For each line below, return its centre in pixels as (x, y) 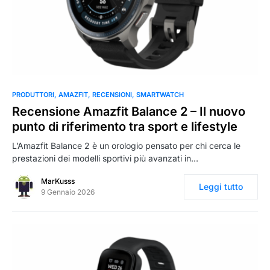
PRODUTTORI (33, 94)
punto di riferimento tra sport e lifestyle (125, 126)
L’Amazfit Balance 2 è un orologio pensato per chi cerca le (126, 145)
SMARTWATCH (160, 94)
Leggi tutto (221, 186)
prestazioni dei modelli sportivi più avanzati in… (105, 158)
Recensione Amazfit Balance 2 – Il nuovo (129, 111)
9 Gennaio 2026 (68, 192)
